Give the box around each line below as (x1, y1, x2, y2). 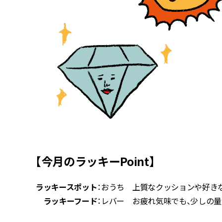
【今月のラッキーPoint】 (36, 152, 155, 169)
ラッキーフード (36, 194, 98, 207)
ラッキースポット (36, 180, 98, 193)
